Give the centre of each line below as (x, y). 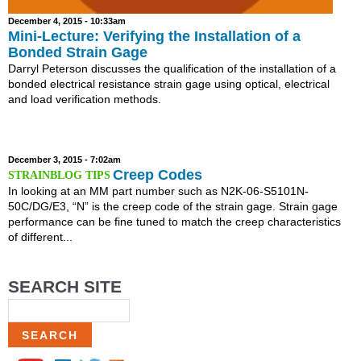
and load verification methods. (91, 100)
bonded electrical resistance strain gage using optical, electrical (169, 84)
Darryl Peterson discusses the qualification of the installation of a (172, 69)
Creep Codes (157, 175)
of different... (40, 237)
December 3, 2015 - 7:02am (64, 160)
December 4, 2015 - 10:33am (67, 21)
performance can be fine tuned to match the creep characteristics (174, 222)
